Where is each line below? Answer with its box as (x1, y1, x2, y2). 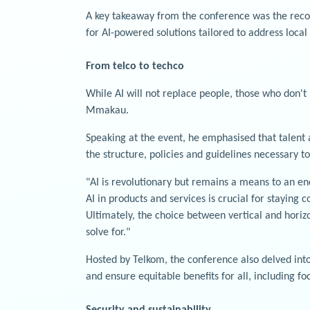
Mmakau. (86, 104, 129, 116)
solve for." (86, 226, 130, 238)
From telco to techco (86, 60, 184, 72)
